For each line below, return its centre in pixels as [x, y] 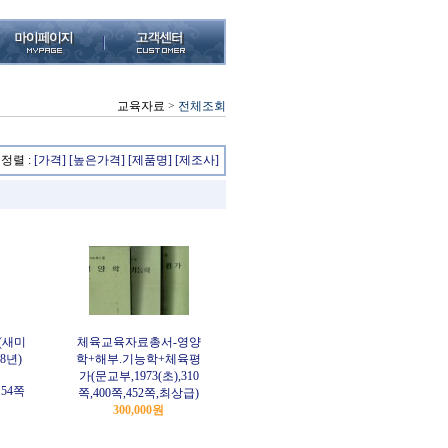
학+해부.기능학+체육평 [138, 359]
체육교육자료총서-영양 [138, 342]
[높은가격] [97, 160]
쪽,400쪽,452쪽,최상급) [138, 393]
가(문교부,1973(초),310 [138, 376]
